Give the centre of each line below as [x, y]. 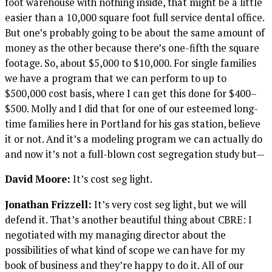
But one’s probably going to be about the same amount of [135, 32]
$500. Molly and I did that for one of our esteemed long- [131, 108]
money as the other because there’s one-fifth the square [132, 48]
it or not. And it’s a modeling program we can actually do [134, 139]
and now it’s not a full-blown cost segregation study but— [135, 154]
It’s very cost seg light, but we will [169, 204]
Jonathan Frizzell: [48, 204]
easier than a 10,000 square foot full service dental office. [134, 17]
